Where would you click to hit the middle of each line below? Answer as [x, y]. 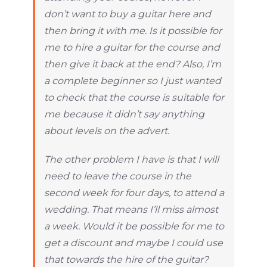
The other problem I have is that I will [131, 159]
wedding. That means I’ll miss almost [131, 209]
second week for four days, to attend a [134, 193]
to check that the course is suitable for [134, 97]
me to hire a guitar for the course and [132, 47]
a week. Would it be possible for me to [134, 226]
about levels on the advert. [107, 131]
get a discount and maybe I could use [133, 243]
